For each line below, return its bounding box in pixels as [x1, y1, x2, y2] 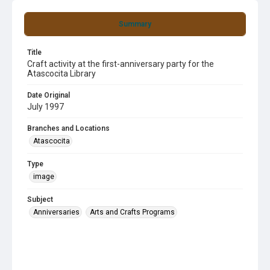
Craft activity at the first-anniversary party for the [27, 59, 214, 69]
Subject [27, 195, 53, 204]
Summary [119, 20, 151, 28]
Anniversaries [33, 208, 80, 216]
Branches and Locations [27, 124, 110, 133]
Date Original [27, 91, 70, 99]
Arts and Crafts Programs [90, 208, 175, 216]
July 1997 [27, 102, 64, 111]
